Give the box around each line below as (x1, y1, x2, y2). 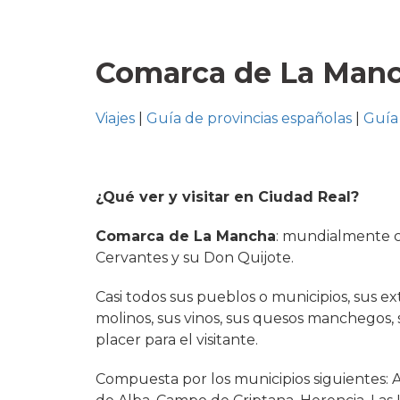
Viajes (96, 109, 135, 127)
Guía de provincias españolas (146, 109, 352, 127)
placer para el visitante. (96, 330, 258, 348)
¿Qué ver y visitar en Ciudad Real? (96, 187, 359, 205)
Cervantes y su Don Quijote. (96, 248, 294, 266)
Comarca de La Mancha (96, 227, 276, 245)
